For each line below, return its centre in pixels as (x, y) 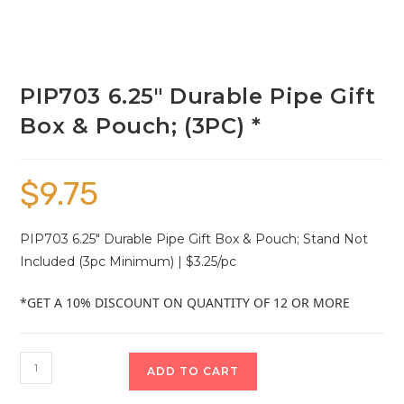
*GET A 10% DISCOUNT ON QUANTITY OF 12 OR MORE (185, 302)
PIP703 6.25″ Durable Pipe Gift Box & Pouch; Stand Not (194, 239)
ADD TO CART (193, 371)
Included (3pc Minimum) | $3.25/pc (129, 261)
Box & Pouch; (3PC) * (141, 125)
